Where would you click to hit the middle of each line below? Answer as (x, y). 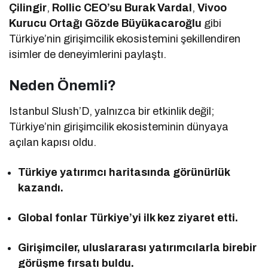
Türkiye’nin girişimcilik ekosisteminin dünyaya (119, 127)
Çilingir (28, 7)
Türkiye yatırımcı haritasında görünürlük (124, 172)
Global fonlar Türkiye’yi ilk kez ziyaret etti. (128, 217)
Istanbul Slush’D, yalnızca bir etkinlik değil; (112, 111)
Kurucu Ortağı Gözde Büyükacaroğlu (106, 23)
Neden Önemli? (63, 85)
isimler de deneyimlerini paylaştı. (88, 54)
